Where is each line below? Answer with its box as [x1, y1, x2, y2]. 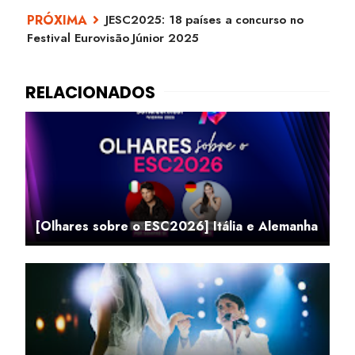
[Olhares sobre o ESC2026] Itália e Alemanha [36, 216, 318, 235]
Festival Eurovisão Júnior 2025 [27, 29, 199, 47]
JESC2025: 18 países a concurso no [105, 10, 303, 29]
